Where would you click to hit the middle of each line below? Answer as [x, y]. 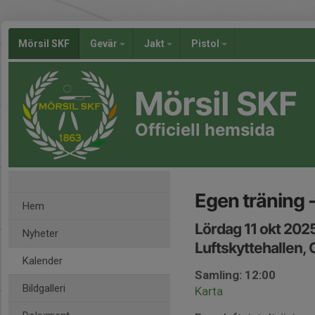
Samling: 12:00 [235, 275]
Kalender [43, 261]
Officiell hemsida [205, 130]
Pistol [206, 44]
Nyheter [40, 233]
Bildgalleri [44, 288]
